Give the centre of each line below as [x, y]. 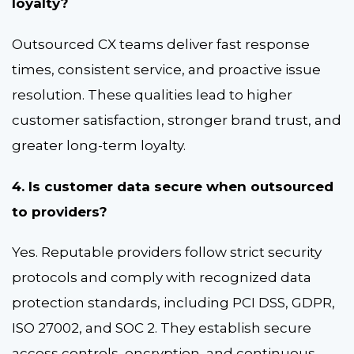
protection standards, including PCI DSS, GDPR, [173, 303]
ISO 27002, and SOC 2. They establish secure [162, 328]
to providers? [60, 211]
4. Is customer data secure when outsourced [173, 186]
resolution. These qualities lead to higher [152, 95]
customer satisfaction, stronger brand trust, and [177, 121]
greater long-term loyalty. [100, 146]
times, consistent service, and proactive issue [166, 70]
